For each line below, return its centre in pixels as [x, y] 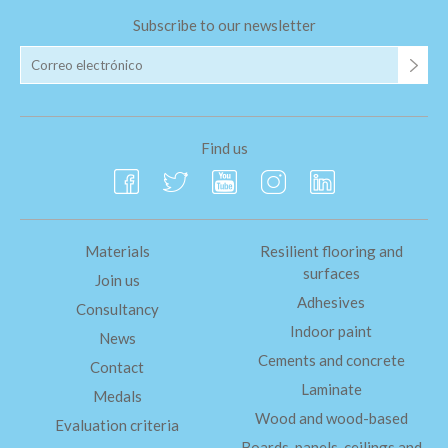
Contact [117, 367]
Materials [117, 251]
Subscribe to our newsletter [224, 25]
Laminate [331, 389]
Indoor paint [331, 331]
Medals [117, 396]
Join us [117, 280]
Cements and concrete [331, 360]
